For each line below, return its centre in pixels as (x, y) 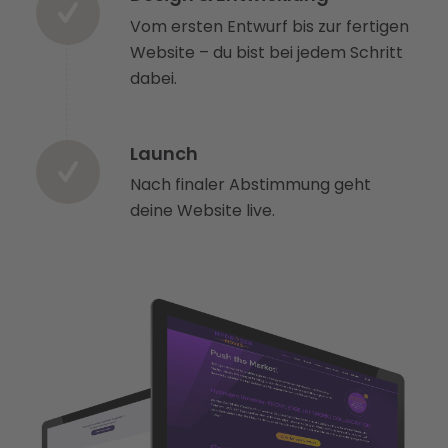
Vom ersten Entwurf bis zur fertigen (269, 26)
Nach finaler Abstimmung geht (250, 185)
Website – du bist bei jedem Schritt (266, 52)
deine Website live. (202, 211)
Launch (163, 153)
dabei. (153, 78)
